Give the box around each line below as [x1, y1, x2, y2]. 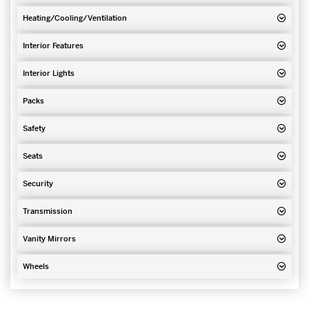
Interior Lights [23, 68, 74, 79]
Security [23, 179, 53, 189]
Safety [23, 123, 46, 134]
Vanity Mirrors [23, 234, 76, 244]
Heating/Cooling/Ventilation [23, 13, 127, 23]
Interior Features [23, 41, 83, 51]
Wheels [23, 261, 49, 272]
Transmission [23, 206, 72, 217]
